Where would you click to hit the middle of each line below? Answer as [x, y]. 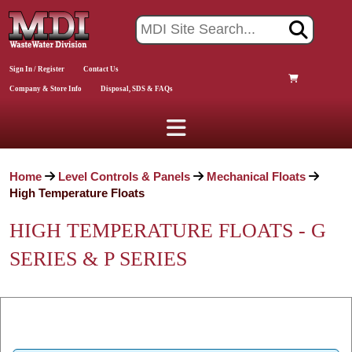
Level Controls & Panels [124, 176]
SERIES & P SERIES [98, 259]
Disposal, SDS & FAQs [137, 88]
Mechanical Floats [256, 176]
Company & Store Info [46, 88]
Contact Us [101, 69]
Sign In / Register [37, 69]
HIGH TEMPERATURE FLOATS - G [168, 231]
